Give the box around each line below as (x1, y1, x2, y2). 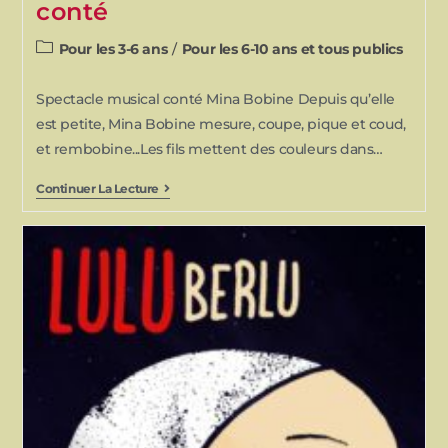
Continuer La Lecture (35, 181, 159, 197)
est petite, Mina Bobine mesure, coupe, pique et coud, (35, 115, 406, 134)
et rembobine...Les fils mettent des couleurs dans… (35, 140, 383, 159)
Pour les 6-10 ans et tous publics (181, 40, 403, 59)
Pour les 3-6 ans (58, 40, 168, 59)
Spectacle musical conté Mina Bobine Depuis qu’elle (35, 90, 395, 109)
